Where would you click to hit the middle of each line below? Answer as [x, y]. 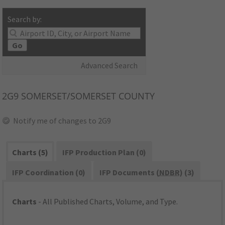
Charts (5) [30, 152]
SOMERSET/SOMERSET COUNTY [87, 96]
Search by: [25, 19]
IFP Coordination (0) [49, 173]
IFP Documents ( [129, 173]
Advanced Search [109, 66]
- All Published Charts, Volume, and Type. [107, 202]
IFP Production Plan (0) [104, 152]
